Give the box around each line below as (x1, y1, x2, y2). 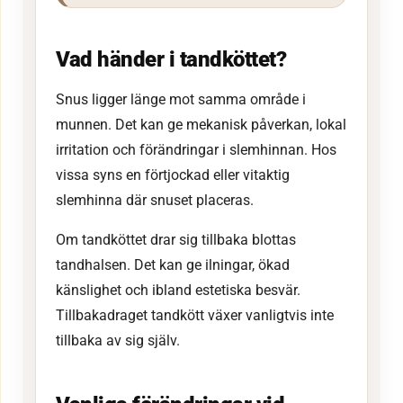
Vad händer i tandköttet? (56, 47, 287, 73)
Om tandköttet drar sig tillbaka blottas (56, 231, 296, 249)
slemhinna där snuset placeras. (56, 192, 254, 210)
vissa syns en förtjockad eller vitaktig (56, 166, 290, 184)
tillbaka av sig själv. (56, 332, 180, 350)
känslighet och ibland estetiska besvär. (56, 282, 300, 300)
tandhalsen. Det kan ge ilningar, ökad (56, 256, 290, 274)
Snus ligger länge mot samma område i (56, 91, 306, 109)
